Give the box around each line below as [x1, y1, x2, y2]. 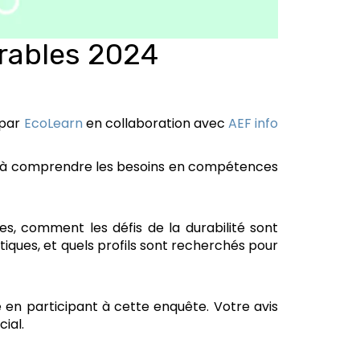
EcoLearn [23, 114, 83, 133]
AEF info [227, 114, 279, 133]
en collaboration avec [82, 114, 228, 133]
